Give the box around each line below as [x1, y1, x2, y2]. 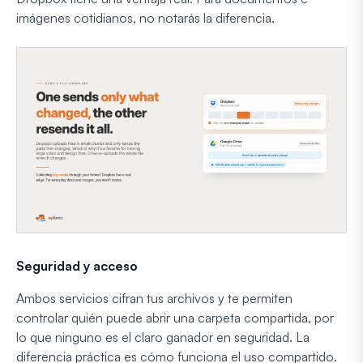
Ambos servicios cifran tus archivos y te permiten [16, 289, 293, 306]
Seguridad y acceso [16, 257, 138, 274]
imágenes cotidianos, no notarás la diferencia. [16, 10, 275, 27]
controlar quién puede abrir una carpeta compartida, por [16, 309, 334, 326]
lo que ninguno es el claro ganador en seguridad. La [16, 328, 310, 345]
